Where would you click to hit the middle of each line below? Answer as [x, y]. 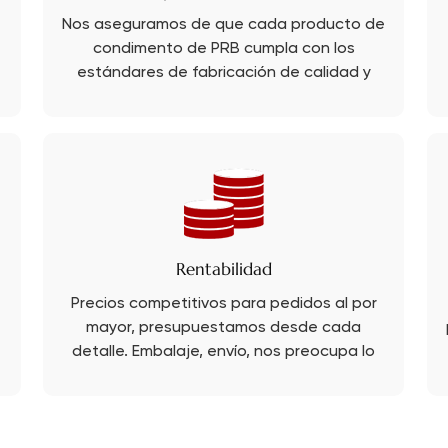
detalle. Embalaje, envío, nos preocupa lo [224, 352]
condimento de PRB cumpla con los [223, 49]
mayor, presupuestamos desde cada [224, 328]
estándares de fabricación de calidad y [223, 73]
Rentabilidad [223, 269]
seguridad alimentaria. [223, 97]
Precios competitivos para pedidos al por [223, 304]
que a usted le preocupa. [224, 376]
